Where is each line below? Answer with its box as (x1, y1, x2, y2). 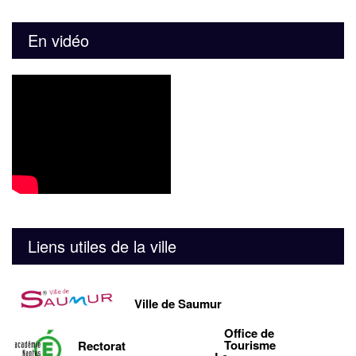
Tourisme (224, 335, 276, 354)
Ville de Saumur (134, 295, 222, 313)
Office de (224, 323, 274, 342)
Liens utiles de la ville (28, 234, 176, 258)
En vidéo (28, 29, 89, 52)
